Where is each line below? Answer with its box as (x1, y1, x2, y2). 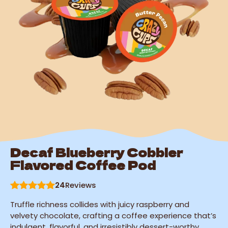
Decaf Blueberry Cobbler (10, 143, 183, 161)
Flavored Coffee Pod (10, 156, 156, 174)
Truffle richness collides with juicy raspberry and (10, 198, 189, 210)
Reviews (65, 179, 96, 190)
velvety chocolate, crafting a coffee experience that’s (10, 210, 216, 221)
